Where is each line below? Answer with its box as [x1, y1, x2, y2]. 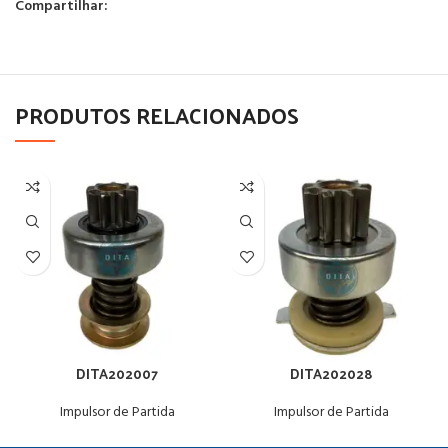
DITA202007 [76, 360, 158, 386]
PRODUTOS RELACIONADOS [15, 94, 299, 135]
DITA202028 [289, 360, 373, 386]
